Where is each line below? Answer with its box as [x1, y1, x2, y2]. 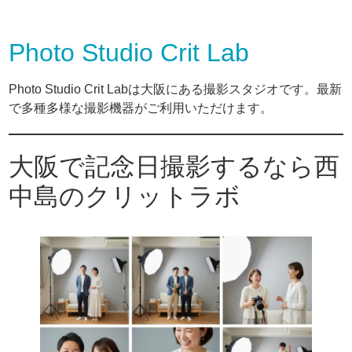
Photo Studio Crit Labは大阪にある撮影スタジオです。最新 [9, 82, 343, 96]
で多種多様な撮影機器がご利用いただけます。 [9, 101, 273, 115]
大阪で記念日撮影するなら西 [9, 152, 340, 181]
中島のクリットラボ [9, 182, 241, 211]
